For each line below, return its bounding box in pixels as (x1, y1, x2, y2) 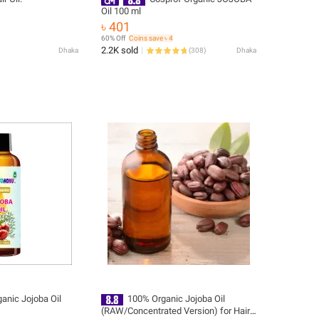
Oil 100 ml (101, 5, 141, 16)
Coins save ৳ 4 (129, 34, 173, 42)
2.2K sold (101, 45, 138, 56)
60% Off (101, 34, 125, 42)
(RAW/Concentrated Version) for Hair (101, 305, 250, 316)
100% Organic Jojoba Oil (127, 293, 225, 304)
